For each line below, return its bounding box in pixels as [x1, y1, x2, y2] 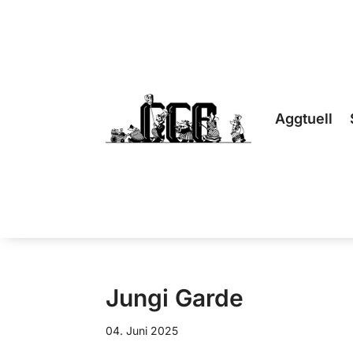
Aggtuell [275, 110, 333, 128]
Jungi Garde [106, 284, 244, 313]
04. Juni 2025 [106, 324, 179, 338]
